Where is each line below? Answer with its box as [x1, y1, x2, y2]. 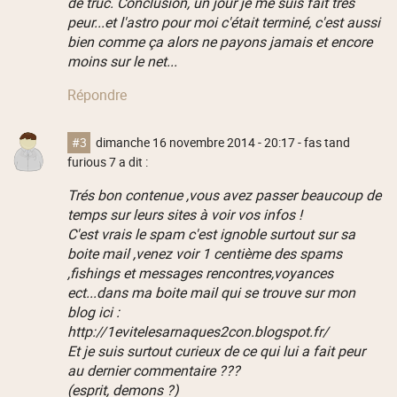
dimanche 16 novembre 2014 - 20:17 [96, 134, 296, 151]
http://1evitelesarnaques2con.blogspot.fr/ [66, 321, 329, 341]
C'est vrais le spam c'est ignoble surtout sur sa [66, 223, 355, 244]
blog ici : [66, 301, 120, 322]
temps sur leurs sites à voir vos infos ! [66, 204, 302, 224]
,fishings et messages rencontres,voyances [66, 262, 333, 283]
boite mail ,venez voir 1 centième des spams [66, 243, 342, 263]
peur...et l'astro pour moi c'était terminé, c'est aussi [66, 12, 380, 33]
